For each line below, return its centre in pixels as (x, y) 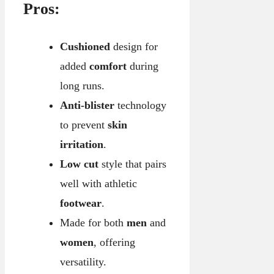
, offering (114, 242)
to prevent (83, 124)
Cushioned (85, 46)
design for (134, 46)
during (142, 66)
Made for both (93, 222)
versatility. (83, 261)
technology (140, 105)
